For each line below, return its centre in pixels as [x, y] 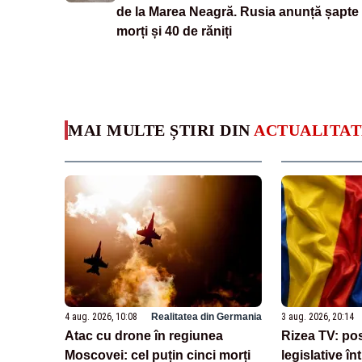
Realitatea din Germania [206, 316]
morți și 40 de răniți [174, 32]
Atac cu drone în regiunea [144, 335]
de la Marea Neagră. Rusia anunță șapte [238, 12]
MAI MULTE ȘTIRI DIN [161, 130]
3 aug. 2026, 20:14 [317, 316]
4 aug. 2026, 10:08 [101, 316]
